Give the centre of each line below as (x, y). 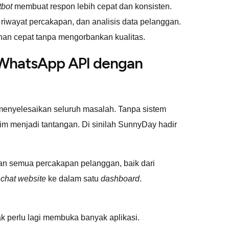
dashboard (120, 178)
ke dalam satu (73, 178)
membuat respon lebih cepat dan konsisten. (93, 6)
